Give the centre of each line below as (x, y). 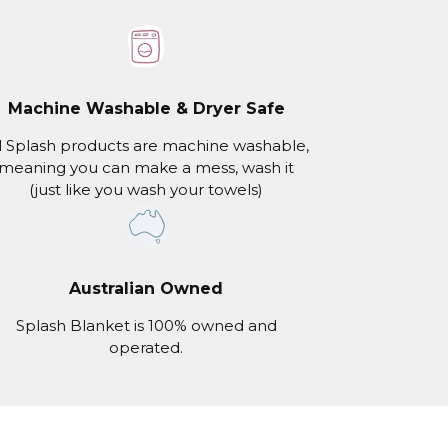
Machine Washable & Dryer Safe (146, 108)
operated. (146, 347)
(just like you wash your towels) (146, 189)
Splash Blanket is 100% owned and (146, 325)
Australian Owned (146, 288)
